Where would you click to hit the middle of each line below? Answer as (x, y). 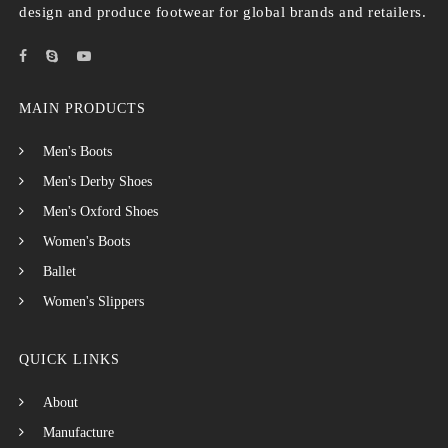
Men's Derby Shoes (98, 182)
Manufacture (79, 433)
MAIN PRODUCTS (83, 109)
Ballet (60, 272)
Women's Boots (87, 242)
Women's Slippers (94, 302)
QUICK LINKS (70, 360)
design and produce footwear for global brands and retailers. (223, 12)
